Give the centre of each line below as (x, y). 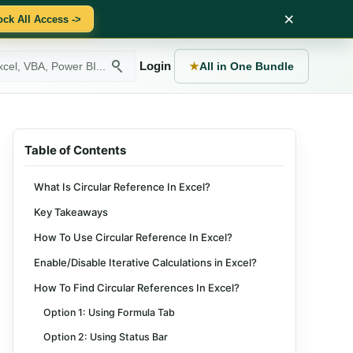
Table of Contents (75, 150)
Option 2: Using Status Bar (106, 337)
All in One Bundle (247, 66)
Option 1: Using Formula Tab (109, 312)
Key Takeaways (71, 212)
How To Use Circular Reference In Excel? (133, 237)
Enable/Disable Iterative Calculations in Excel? (145, 262)
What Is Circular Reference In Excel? (122, 187)
